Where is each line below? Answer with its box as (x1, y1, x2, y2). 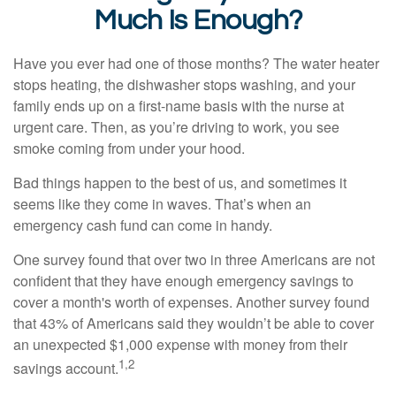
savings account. (13, 358, 118, 379)
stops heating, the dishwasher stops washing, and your (13, 74, 355, 95)
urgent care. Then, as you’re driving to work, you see (13, 117, 339, 137)
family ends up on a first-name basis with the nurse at (13, 95, 344, 116)
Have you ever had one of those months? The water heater (13, 53, 379, 73)
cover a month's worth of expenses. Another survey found (13, 292, 369, 312)
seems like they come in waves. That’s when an (13, 194, 311, 214)
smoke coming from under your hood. (13, 138, 245, 158)
